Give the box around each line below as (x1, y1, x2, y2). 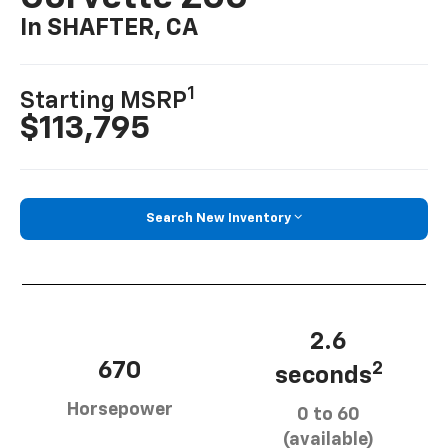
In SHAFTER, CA (20, 16, 199, 41)
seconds (274, 363, 372, 388)
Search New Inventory (146, 212, 291, 226)
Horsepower (66, 401, 173, 420)
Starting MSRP (20, 89, 188, 114)
